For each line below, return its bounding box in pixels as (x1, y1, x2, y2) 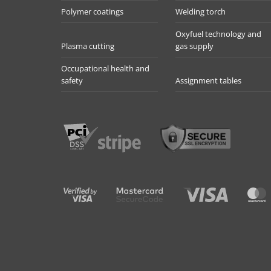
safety (60, 75, 83, 86)
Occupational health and (60, 63, 149, 74)
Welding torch (175, 6, 226, 17)
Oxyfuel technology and (175, 28, 262, 39)
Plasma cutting (60, 41, 114, 51)
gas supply (175, 41, 214, 51)
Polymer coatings (60, 6, 123, 17)
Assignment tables (175, 75, 242, 86)
